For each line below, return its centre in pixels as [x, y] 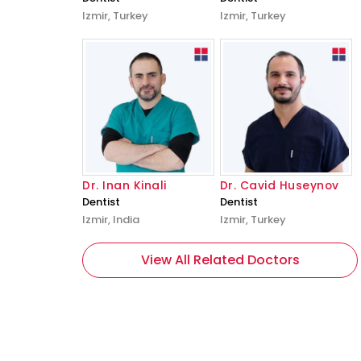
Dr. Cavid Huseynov [279, 185]
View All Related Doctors [220, 260]
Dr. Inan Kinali [124, 185]
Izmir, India [111, 220]
